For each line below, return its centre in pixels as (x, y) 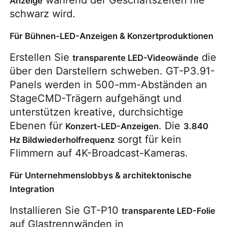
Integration (32, 189)
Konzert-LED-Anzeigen (112, 126)
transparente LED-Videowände (136, 58)
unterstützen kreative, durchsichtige (97, 112)
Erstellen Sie (41, 57)
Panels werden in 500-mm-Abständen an (109, 84)
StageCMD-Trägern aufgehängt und (96, 98)
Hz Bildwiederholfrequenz (62, 140)
